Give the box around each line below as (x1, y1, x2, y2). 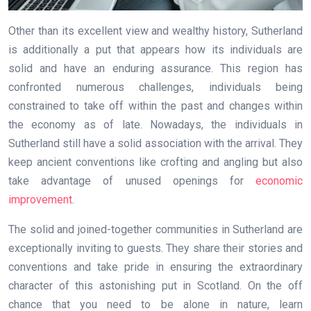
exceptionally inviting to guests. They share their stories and (8, 241, 303, 255)
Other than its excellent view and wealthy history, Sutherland (8, 24, 303, 37)
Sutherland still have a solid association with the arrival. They (8, 136, 303, 150)
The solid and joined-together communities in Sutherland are (8, 222, 303, 236)
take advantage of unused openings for (8, 174, 255, 187)
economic (255, 174, 303, 187)
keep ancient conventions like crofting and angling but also (8, 155, 303, 169)
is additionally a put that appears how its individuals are (8, 42, 303, 56)
